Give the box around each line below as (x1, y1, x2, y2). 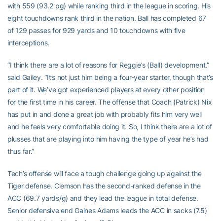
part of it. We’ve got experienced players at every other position (7, 85, 205, 94)
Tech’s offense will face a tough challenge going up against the (7, 169, 202, 178)
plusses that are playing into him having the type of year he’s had (7, 135, 209, 143)
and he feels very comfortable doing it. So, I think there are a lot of (7, 122, 212, 131)
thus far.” (7, 147, 35, 155)
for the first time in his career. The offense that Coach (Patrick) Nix (7, 98, 212, 106)
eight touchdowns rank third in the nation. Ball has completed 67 (7, 14, 207, 22)
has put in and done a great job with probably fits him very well (7, 110, 202, 118)
